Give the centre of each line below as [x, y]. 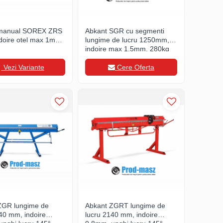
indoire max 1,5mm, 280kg [127, 49]
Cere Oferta [136, 67]
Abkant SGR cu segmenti [125, 31]
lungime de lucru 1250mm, [127, 40]
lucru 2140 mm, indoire [121, 215]
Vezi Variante [24, 67]
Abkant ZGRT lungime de [125, 206]
